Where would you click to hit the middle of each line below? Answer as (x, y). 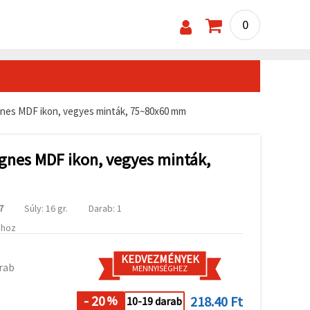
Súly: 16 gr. (46, 208)
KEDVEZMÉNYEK (160, 258)
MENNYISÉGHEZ (160, 268)
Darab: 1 (105, 208)
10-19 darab (154, 301)
